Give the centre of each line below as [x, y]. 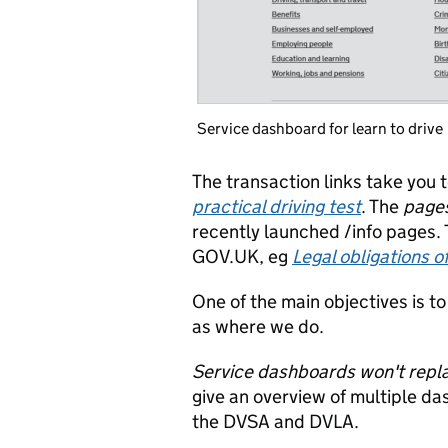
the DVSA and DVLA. [275, 421]
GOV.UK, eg [242, 256]
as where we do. [258, 326]
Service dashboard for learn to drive [320, 128]
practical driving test [276, 206]
